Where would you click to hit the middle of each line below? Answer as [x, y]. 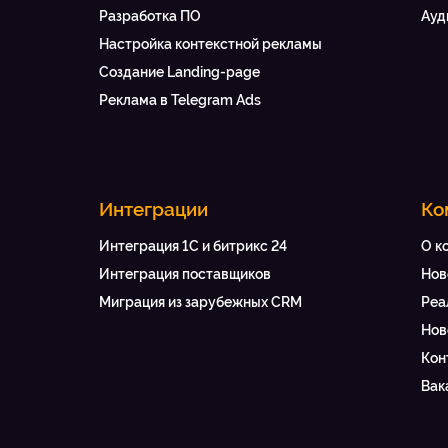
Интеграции [153, 209]
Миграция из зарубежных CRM [200, 302]
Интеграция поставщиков [184, 274]
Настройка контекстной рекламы [210, 44]
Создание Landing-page [179, 72]
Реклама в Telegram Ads [179, 100]
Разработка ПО [149, 16]
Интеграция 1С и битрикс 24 [192, 246]
